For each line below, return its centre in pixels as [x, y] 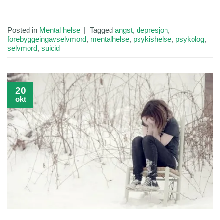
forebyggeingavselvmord [47, 39]
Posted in [23, 30]
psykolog [190, 39]
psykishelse [152, 39]
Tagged [102, 30]
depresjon [152, 30]
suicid [51, 48]
